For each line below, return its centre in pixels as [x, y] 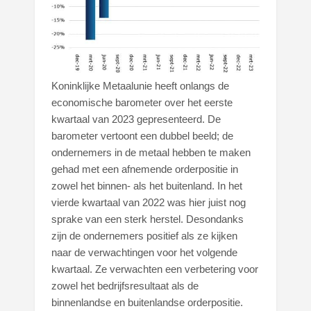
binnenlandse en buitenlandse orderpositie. [149, 303]
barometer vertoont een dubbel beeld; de [143, 136]
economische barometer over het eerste [142, 103]
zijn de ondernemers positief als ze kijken [145, 236]
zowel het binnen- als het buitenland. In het [147, 186]
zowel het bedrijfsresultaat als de [125, 286]
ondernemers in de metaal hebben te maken [151, 153]
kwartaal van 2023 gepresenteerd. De [136, 119]
